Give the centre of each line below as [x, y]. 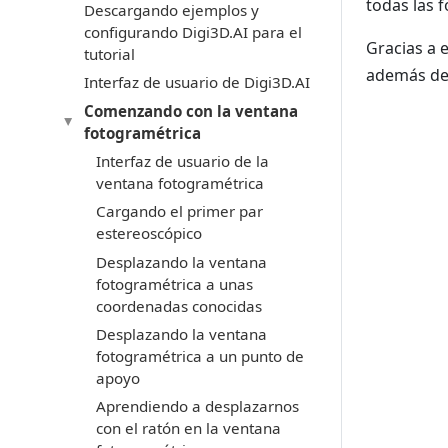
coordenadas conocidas [178, 305]
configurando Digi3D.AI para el [192, 31]
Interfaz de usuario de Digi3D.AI [196, 82]
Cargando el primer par [179, 211]
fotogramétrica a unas [174, 283]
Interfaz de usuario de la [182, 160]
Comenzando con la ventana [190, 110]
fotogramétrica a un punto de [199, 356]
